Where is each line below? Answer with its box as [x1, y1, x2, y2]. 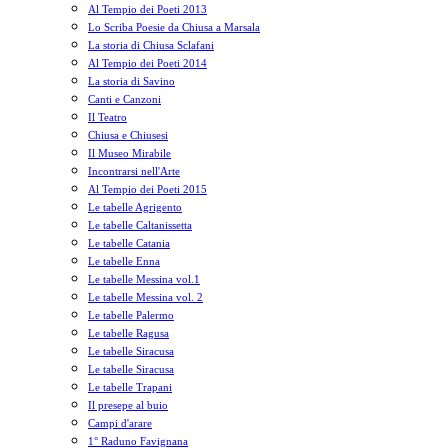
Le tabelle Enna [88, 255, 160, 267]
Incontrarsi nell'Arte [88, 165, 180, 177]
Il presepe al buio [88, 399, 168, 411]
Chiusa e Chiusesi [88, 129, 168, 141]
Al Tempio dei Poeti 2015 [88, 183, 207, 195]
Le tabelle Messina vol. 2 [88, 291, 203, 303]
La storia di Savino [88, 75, 175, 87]
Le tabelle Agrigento [88, 201, 182, 213]
